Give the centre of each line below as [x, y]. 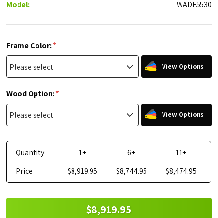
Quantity [30, 153]
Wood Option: [31, 93]
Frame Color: [30, 45]
